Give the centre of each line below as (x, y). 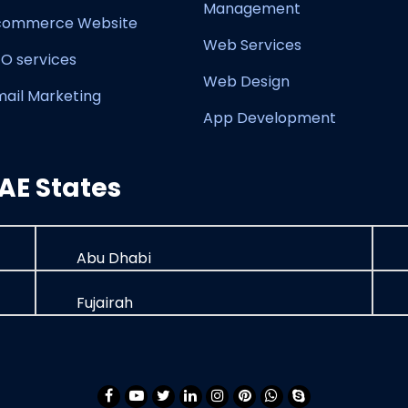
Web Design (246, 82)
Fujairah (103, 303)
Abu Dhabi (112, 258)
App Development (270, 118)
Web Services (252, 45)
